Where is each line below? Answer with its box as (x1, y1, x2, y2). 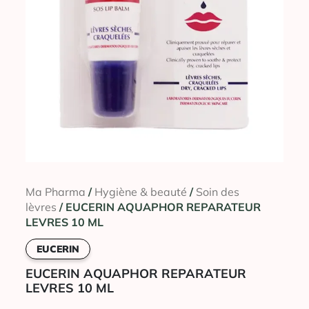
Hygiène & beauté (94, 185, 187, 199)
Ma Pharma (26, 185, 86, 199)
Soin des (196, 185, 239, 199)
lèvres (26, 200, 57, 215)
